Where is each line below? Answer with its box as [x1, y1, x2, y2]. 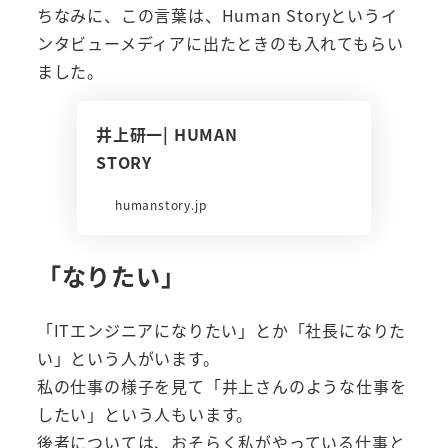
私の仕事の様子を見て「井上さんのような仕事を [36, 373, 407, 398]
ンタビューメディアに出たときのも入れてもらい [36, 31, 404, 56]
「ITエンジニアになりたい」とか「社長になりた [36, 317, 407, 342]
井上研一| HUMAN [95, 122, 238, 147]
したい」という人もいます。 [36, 401, 254, 426]
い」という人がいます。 [36, 345, 220, 370]
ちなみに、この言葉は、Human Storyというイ [36, 3, 398, 28]
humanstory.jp [114, 196, 207, 214]
